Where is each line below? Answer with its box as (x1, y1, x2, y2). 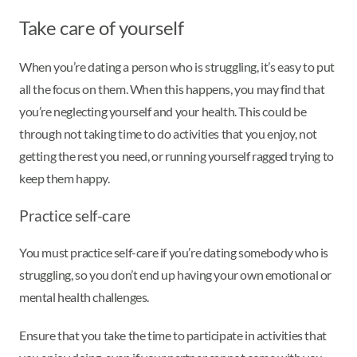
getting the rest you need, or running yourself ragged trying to (19, 148, 334, 164)
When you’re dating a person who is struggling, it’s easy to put (19, 59, 335, 75)
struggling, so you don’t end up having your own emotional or (19, 267, 332, 283)
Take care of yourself (19, 15, 184, 39)
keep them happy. (19, 171, 110, 186)
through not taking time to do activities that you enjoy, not (19, 126, 318, 142)
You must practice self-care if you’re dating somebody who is (19, 245, 329, 261)
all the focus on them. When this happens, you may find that (19, 81, 325, 97)
